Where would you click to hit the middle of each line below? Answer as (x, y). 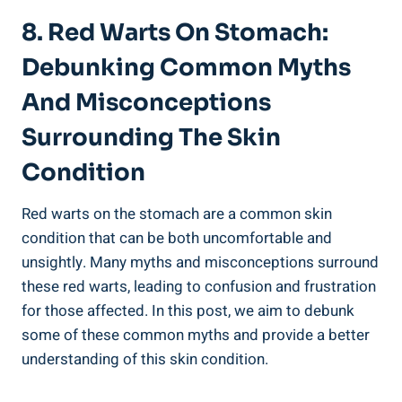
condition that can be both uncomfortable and (177, 238)
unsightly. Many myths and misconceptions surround (200, 262)
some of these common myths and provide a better (196, 335)
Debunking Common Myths (186, 67)
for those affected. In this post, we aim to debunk (188, 310)
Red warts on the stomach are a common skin (177, 214)
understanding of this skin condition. (145, 359)
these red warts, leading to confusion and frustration (199, 286)
